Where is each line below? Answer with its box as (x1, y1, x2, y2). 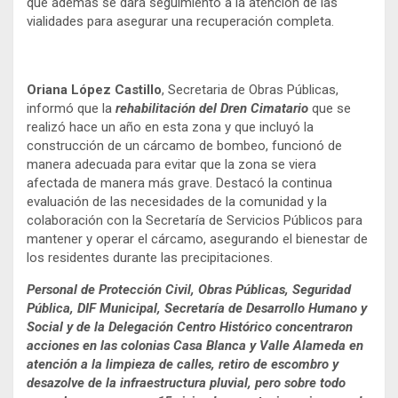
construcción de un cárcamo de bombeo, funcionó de (27, 137, 342, 154)
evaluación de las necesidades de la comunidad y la (27, 193, 327, 210)
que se (308, 99, 351, 116)
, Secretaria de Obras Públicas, (162, 81, 338, 98)
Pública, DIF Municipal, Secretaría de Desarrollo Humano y (27, 299, 367, 316)
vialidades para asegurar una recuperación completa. (27, 12, 334, 29)
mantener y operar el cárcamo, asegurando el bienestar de (27, 230, 368, 247)
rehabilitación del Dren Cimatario (115, 99, 308, 116)
